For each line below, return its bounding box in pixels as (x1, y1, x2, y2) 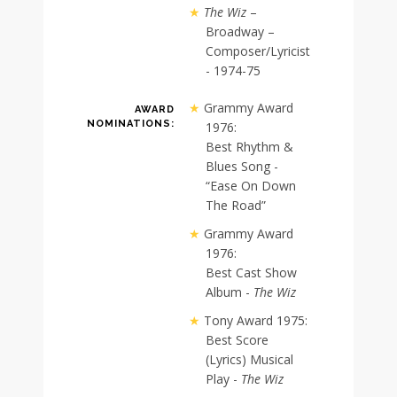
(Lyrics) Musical (206, 350, 294, 368)
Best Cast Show (206, 263, 298, 281)
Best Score (206, 331, 269, 348)
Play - (206, 370, 242, 387)
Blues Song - (206, 157, 279, 175)
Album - (206, 283, 254, 300)
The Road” (206, 196, 267, 214)
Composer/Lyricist (206, 42, 311, 59)
